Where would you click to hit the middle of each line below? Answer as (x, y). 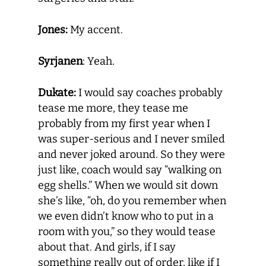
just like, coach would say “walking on (130, 170)
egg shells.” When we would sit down (128, 185)
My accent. (95, 30)
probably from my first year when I (124, 123)
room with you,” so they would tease (127, 232)
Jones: (53, 30)
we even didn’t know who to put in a (126, 216)
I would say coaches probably (149, 93)
